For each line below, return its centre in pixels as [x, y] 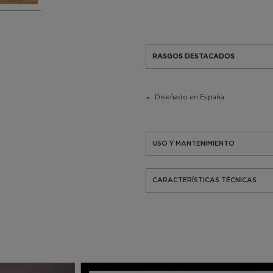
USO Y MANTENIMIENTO [193, 144]
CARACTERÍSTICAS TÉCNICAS [204, 180]
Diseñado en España [190, 97]
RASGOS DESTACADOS [193, 56]
